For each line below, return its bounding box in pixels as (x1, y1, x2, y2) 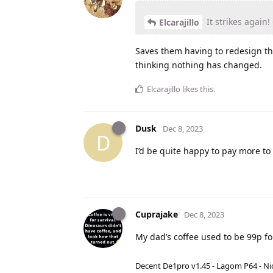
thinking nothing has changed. (135, 59, 262, 71)
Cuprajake (135, 208, 178, 221)
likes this (180, 83, 213, 95)
